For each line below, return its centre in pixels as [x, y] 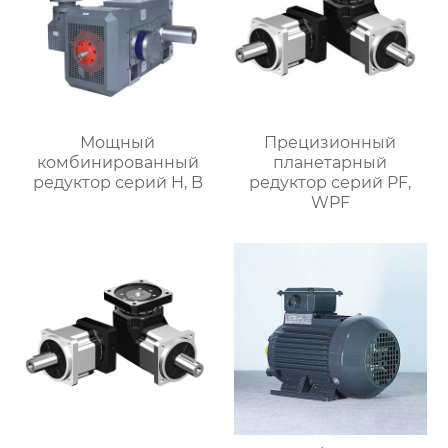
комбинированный [117, 162]
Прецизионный [330, 142]
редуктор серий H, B [117, 182]
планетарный [330, 162]
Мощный [118, 142]
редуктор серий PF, [330, 182]
